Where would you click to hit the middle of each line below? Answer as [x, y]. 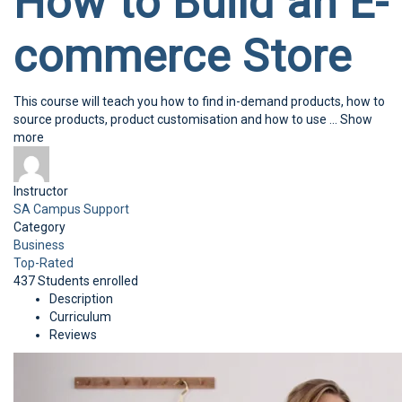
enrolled [115, 281]
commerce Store [183, 57]
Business [39, 245]
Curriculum [80, 317]
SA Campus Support [71, 209]
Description [81, 299]
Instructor [41, 191]
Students [65, 281]
